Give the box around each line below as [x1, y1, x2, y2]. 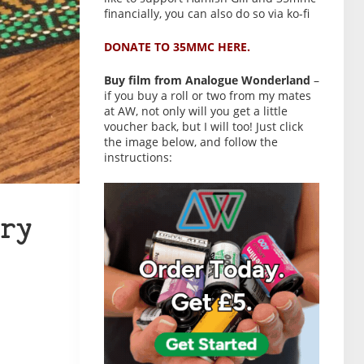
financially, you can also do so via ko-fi [104, 6, 310, 21]
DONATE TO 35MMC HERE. [104, 39, 250, 54]
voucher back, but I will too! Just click [104, 119, 303, 134]
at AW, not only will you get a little [104, 103, 288, 119]
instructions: [104, 149, 172, 165]
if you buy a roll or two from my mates [104, 88, 311, 103]
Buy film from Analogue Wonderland [104, 72, 310, 88]
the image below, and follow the [104, 134, 278, 149]
